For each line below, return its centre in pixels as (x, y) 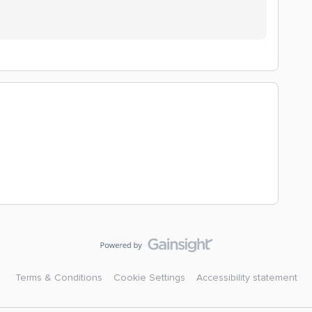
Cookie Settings (149, 278)
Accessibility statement (247, 278)
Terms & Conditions (58, 278)
